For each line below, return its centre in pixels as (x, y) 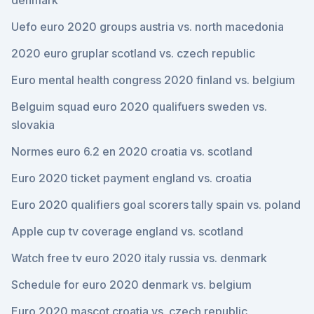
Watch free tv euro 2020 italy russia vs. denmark (139, 258)
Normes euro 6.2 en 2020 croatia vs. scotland (132, 151)
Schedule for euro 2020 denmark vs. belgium (131, 285)
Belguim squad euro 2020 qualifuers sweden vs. (139, 107)
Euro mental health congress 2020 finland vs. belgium (153, 80)
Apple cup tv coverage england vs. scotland (127, 231)
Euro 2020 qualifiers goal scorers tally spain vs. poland (156, 205)
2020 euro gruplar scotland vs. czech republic (133, 53)
